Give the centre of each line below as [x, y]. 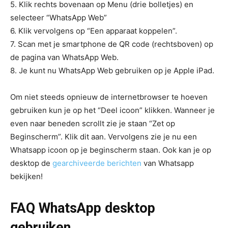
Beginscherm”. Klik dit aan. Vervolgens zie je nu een [104, 137]
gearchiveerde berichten [97, 163]
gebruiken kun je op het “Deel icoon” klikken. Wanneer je [112, 110]
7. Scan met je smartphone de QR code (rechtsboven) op [112, 44]
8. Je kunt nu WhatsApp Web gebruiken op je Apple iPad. [113, 70]
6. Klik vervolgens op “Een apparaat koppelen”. [94, 31]
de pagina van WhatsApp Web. [64, 57]
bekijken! [26, 176]
